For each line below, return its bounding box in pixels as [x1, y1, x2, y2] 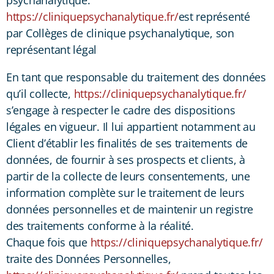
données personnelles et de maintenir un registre [6, 201, 254, 217]
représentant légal [6, 42, 97, 57]
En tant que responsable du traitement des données [6, 69, 266, 84]
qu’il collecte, [6, 86, 74, 101]
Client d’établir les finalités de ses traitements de [6, 135, 248, 150]
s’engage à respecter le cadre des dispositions [6, 102, 235, 117]
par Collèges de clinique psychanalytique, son [6, 25, 234, 40]
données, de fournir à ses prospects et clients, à [6, 152, 245, 167]
